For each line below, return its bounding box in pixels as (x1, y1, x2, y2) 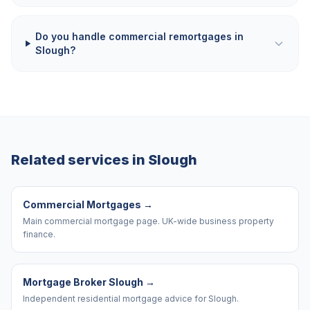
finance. (23, 229, 55, 239)
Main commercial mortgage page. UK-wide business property (23, 216, 274, 226)
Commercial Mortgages (23, 199, 141, 210)
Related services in (11, 152, 148, 168)
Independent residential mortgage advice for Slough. (23, 293, 239, 304)
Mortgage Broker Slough (23, 276, 143, 288)
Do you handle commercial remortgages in (35, 30, 244, 42)
